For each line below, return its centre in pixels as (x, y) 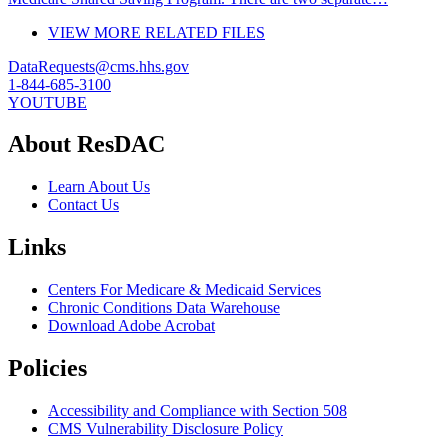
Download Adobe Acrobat (131, 326)
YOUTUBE (47, 102)
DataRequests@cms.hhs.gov (98, 66)
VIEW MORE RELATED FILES (156, 32)
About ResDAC (86, 144)
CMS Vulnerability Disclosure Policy (165, 428)
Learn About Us (99, 187)
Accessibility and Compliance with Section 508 (197, 410)
